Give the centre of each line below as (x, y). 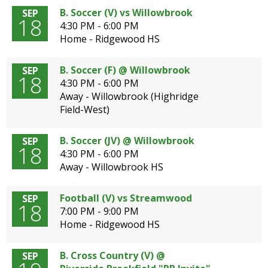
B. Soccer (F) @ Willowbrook (125, 70)
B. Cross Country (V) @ (112, 255)
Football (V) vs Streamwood (126, 198)
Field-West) (85, 109)
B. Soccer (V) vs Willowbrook (126, 13)
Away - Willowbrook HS (112, 167)
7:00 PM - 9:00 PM (99, 211)
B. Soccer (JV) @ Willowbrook (127, 141)
